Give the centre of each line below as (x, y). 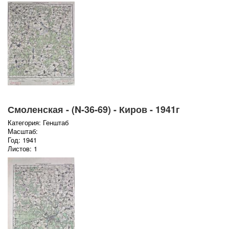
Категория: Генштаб (38, 123)
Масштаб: (22, 131)
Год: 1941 (22, 140)
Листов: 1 (22, 149)
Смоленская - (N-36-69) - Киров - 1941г (94, 110)
